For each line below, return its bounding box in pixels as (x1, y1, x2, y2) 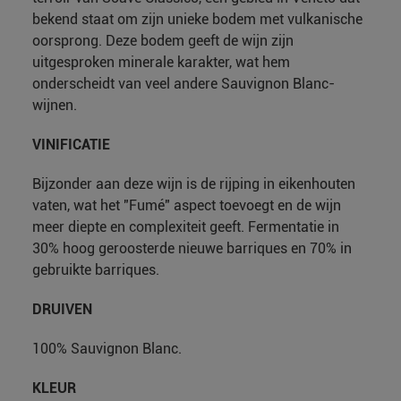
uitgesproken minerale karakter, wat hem (32, 54, 290, 72)
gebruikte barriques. (32, 261, 159, 279)
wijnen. (32, 97, 77, 115)
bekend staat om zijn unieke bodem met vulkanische (32, 11, 363, 29)
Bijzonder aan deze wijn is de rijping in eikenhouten (32, 175, 355, 193)
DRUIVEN (32, 301, 92, 319)
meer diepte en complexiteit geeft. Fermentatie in (32, 218, 339, 236)
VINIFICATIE (32, 136, 110, 154)
